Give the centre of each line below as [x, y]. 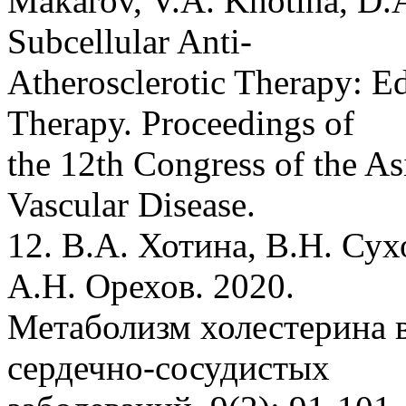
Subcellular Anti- [130, 41]
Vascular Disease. [131, 204]
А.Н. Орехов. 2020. [151, 285]
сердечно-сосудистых [169, 367]
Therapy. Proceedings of [181, 122]
